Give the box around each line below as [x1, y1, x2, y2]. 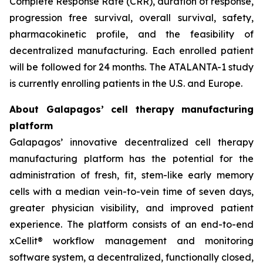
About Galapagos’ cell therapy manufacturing [9, 103, 254, 115]
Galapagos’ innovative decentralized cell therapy [9, 136, 254, 148]
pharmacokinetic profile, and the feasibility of [9, 28, 254, 40]
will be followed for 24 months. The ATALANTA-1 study [9, 61, 254, 73]
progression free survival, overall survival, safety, [9, 12, 254, 23]
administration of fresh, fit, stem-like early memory [9, 169, 254, 181]
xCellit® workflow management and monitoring [9, 235, 254, 247]
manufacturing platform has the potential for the [9, 153, 254, 164]
